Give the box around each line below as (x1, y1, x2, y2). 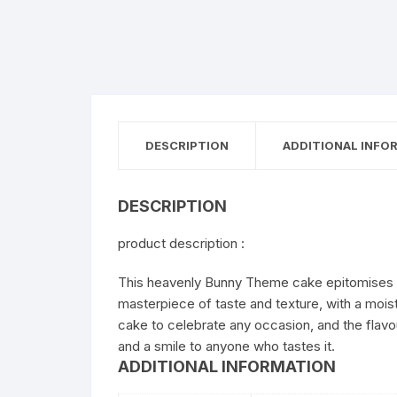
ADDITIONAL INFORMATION (118, 357, 336, 376)
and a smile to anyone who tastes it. (118, 338, 335, 354)
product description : (118, 235, 245, 252)
